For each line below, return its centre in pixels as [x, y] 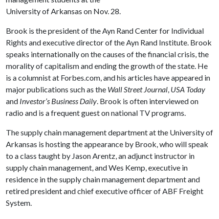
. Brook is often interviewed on [148, 101]
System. [19, 203]
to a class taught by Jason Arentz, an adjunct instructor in [100, 156]
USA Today [188, 89]
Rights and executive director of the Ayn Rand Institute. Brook [109, 42]
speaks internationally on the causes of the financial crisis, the [107, 54]
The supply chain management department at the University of [109, 132]
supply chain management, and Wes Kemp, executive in [97, 167]
